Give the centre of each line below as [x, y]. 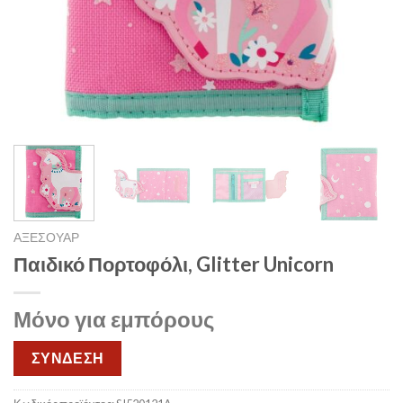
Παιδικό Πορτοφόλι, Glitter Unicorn [174, 264]
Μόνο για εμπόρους [114, 318]
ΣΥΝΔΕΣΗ [67, 358]
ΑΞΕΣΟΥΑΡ [46, 237]
